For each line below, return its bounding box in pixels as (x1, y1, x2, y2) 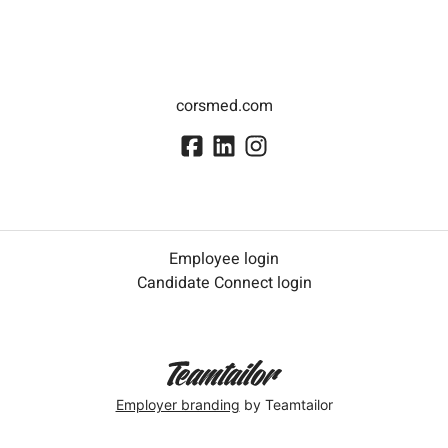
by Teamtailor (239, 395, 333, 413)
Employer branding (115, 395, 240, 413)
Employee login (169, 247, 279, 272)
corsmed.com (175, 94, 273, 118)
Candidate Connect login (136, 271, 312, 296)
